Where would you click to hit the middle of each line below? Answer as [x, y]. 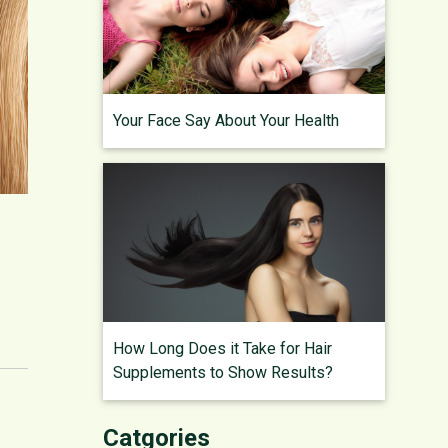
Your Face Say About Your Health [226, 121]
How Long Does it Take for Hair [222, 348]
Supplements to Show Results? [223, 372]
